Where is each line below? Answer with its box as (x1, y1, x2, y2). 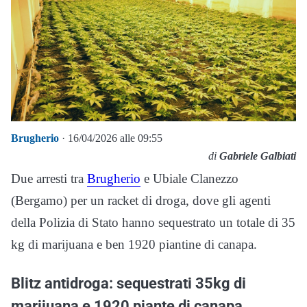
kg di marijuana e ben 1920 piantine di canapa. (11, 237, 257, 252)
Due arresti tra (11, 171, 87, 186)
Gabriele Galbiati (219, 150, 296, 162)
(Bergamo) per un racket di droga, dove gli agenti (11, 193, 271, 208)
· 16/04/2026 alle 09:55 (59, 132, 162, 145)
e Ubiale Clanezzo (140, 171, 238, 186)
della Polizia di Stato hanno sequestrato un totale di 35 (11, 215, 295, 230)
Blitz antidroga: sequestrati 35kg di (11, 274, 246, 293)
